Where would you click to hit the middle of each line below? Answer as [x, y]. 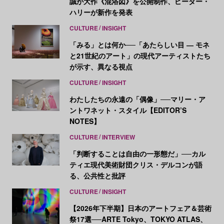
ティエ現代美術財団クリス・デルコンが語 [136, 164]
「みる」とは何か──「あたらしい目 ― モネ [139, 44]
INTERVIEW [118, 137]
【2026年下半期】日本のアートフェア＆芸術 [140, 208]
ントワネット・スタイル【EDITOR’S [128, 110]
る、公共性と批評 [97, 175]
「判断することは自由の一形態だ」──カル [137, 153]
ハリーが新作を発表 [101, 12]
